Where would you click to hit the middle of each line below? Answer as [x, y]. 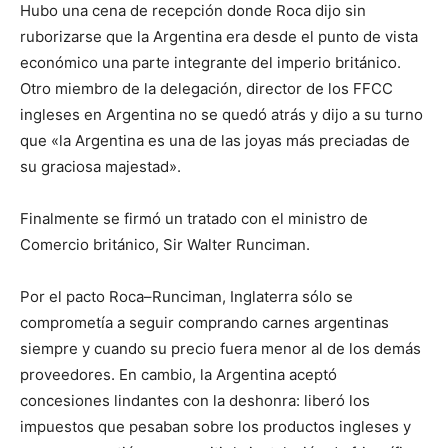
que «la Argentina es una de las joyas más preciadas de [215, 140]
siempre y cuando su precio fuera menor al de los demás [220, 348]
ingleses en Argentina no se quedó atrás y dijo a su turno [221, 114]
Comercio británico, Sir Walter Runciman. [165, 244]
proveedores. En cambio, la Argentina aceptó [178, 374]
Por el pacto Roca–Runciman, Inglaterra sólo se [186, 296]
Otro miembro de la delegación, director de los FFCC [206, 88]
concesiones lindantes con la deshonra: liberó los [195, 400]
